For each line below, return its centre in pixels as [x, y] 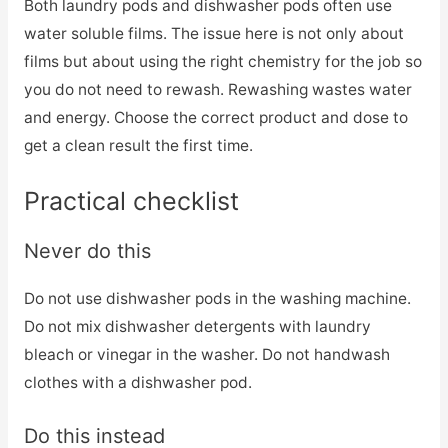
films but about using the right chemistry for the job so [222, 62]
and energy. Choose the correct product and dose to [215, 118]
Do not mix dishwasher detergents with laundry [197, 326]
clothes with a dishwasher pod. [137, 382]
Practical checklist [131, 200]
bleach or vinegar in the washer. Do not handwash [206, 354]
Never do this [87, 250]
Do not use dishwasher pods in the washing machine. [217, 298]
